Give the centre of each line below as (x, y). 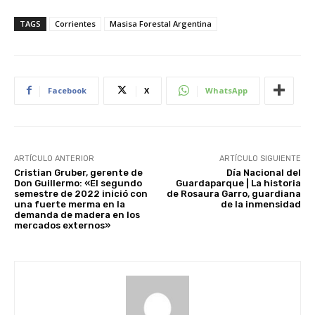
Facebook (67, 90)
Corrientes (75, 23)
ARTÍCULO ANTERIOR (54, 158)
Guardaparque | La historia (238, 183)
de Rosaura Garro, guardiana (233, 193)
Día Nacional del (263, 172)
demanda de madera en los (77, 214)
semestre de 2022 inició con (81, 193)
